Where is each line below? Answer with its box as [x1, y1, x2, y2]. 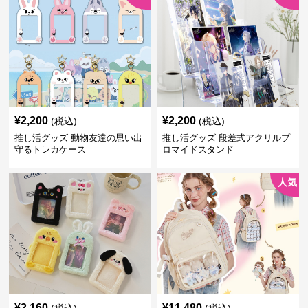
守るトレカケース [14, 144, 87, 155]
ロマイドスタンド [162, 144, 234, 155]
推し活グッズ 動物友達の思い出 [14, 133, 143, 143]
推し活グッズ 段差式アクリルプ [162, 133, 290, 143]
